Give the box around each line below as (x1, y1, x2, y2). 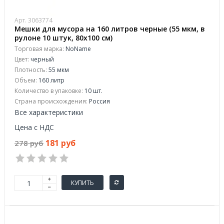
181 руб (45, 137, 75, 148)
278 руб (14, 138, 43, 148)
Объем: (14, 76, 37, 84)
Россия (87, 97, 110, 105)
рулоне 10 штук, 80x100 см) (14, 33, 112, 42)
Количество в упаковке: (14, 86, 83, 95)
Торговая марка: (14, 44, 64, 53)
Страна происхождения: (14, 97, 87, 105)
